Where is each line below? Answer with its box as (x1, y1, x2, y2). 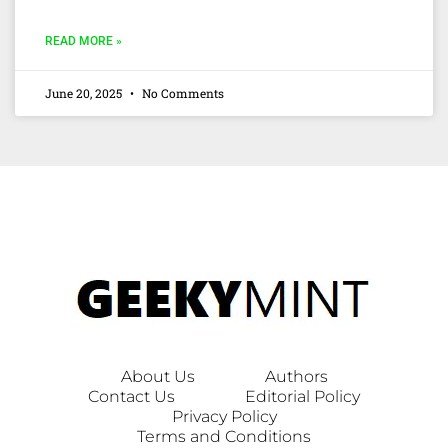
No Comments (139, 84, 224, 101)
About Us (120, 366, 195, 386)
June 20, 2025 (45, 84, 125, 101)
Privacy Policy (171, 406, 277, 426)
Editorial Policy (245, 386, 360, 406)
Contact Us (88, 386, 175, 406)
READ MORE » (45, 33, 122, 48)
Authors (264, 366, 328, 386)
